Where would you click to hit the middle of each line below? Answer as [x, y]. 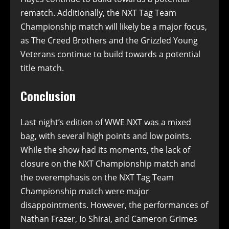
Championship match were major [85, 191]
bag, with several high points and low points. [106, 136]
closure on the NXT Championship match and [108, 164]
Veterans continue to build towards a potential [110, 54]
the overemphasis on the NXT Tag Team [97, 178]
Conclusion [48, 95]
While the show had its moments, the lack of [105, 150]
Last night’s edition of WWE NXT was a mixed [106, 122]
